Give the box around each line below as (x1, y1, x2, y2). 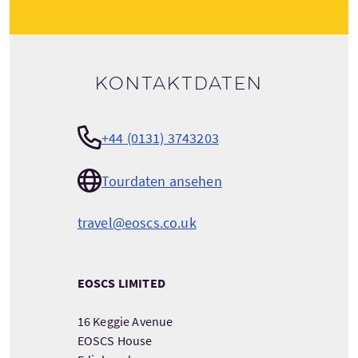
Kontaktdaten (95, 73, 263, 95)
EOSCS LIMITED (77, 275, 165, 291)
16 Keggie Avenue (77, 313, 173, 329)
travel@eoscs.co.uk (77, 213, 197, 232)
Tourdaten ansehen (101, 171, 222, 190)
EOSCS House (77, 332, 153, 348)
